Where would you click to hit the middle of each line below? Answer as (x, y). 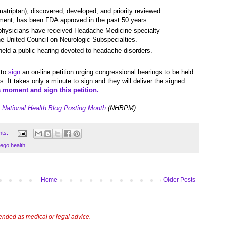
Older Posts (179, 179)
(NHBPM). (122, 108)
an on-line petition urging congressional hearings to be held (107, 72)
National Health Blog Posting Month (54, 108)
